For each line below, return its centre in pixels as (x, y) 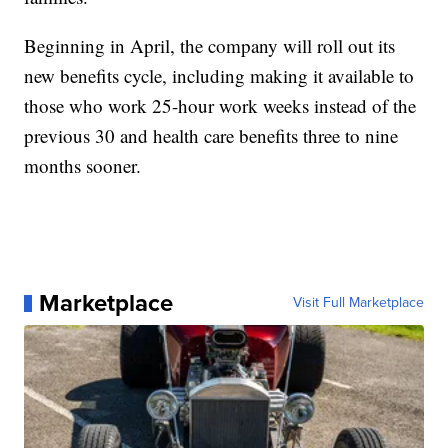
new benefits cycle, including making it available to (219, 76)
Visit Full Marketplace (358, 303)
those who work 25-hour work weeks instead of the (220, 106)
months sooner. (83, 166)
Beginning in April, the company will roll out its (210, 46)
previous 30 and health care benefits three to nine (211, 136)
